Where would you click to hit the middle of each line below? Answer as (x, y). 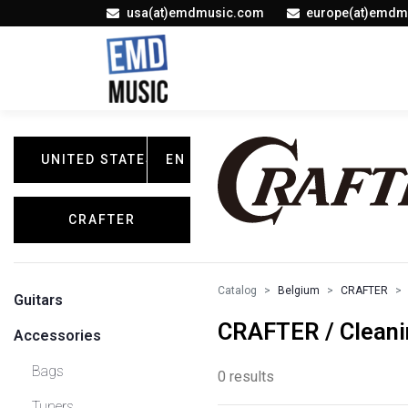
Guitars (38, 300)
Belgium (299, 291)
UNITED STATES (98, 159)
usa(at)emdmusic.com (195, 13)
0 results (246, 377)
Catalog (237, 291)
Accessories (57, 336)
